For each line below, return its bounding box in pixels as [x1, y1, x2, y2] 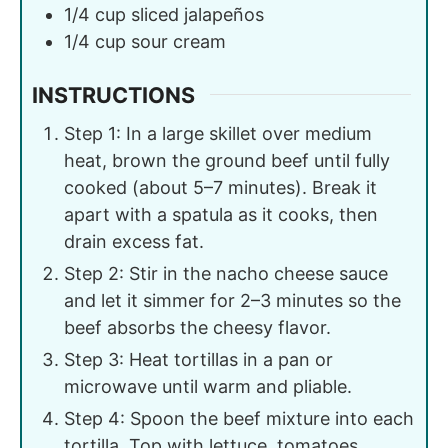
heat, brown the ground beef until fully [64, 149, 390, 171]
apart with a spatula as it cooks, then [64, 203, 378, 225]
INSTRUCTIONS [32, 81, 195, 108]
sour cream [131, 30, 226, 52]
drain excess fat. [64, 230, 204, 252]
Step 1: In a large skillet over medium [64, 122, 372, 144]
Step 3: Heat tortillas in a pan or [64, 348, 333, 370]
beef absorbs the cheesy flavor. [64, 316, 331, 338]
